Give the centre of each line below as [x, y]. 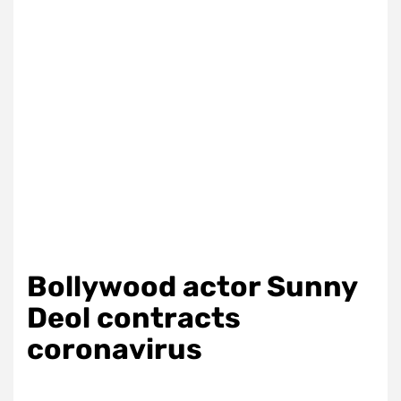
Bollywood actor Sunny [192, 286]
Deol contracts [134, 318]
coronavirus [115, 349]
